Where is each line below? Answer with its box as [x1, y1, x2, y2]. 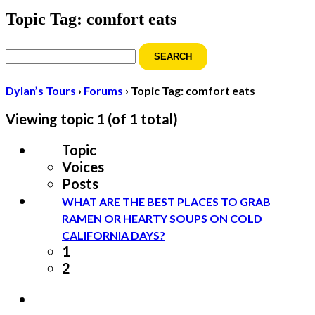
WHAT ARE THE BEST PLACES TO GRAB [62, 194, 271, 208]
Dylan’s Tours [6, 83, 76, 97]
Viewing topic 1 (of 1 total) [6, 110, 178, 127]
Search [5, 41, 49, 59]
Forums [84, 83, 123, 97]
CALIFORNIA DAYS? [62, 228, 165, 242]
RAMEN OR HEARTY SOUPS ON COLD [62, 211, 262, 225]
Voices [62, 157, 104, 175]
